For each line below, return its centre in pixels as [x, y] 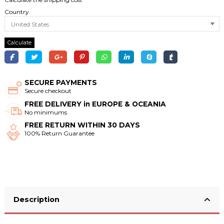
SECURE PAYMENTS [61, 83]
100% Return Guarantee [59, 133]
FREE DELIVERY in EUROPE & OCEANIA [95, 104]
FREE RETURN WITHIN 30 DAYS [82, 125]
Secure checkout [48, 91]
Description [36, 199]
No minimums [46, 112]
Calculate [19, 43]
